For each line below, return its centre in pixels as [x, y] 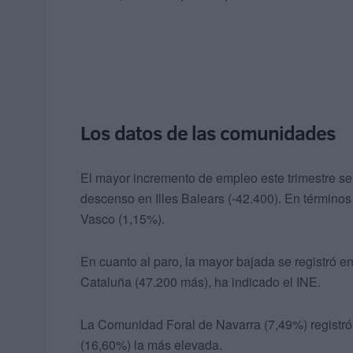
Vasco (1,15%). [123, 219]
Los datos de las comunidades [208, 133]
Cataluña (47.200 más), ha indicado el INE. [201, 282]
